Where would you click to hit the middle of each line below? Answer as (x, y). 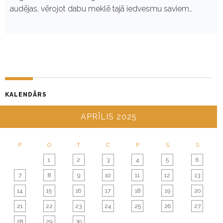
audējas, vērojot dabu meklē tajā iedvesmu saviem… (101, 8)
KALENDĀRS (26, 95)
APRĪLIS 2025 (109, 116)
